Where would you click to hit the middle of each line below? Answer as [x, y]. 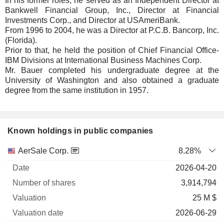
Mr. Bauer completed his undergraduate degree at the [112, 70]
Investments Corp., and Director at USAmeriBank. [92, 20]
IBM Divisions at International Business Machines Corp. [103, 60]
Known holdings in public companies [80, 131]
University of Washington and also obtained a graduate [112, 80]
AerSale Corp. [43, 151]
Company [24, 170]
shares [83, 170]
